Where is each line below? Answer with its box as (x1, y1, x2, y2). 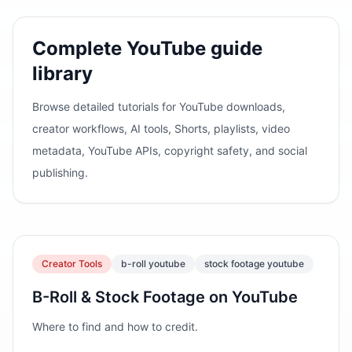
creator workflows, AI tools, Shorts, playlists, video (32, 122, 290, 135)
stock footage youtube (204, 258, 304, 269)
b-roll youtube (121, 258, 185, 269)
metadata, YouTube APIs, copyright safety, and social (32, 144, 307, 157)
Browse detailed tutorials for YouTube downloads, (32, 100, 285, 113)
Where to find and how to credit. (32, 320, 198, 333)
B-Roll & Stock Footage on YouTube (32, 288, 298, 306)
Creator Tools (42, 258, 102, 269)
